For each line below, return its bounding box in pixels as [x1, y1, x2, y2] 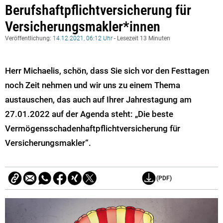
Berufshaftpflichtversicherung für [5, 1, 191, 18]
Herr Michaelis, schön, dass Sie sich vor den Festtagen [5, 65, 209, 76]
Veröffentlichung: [5, 34, 53, 42]
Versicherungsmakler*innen [5, 18, 160, 35]
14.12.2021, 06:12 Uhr [53, 34, 112, 42]
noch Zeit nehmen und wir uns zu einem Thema [5, 80, 180, 90]
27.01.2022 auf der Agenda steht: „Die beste [5, 109, 173, 119]
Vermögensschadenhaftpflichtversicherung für [5, 123, 180, 133]
